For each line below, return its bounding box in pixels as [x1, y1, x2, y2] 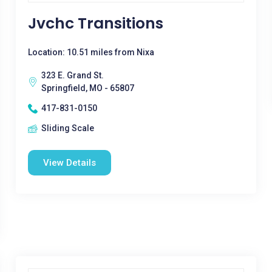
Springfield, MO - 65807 [41, 83, 134, 93]
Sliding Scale [41, 123, 94, 133]
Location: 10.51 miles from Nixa [27, 47, 154, 57]
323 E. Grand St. [41, 70, 104, 80]
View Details [42, 157, 96, 168]
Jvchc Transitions [27, 13, 163, 34]
